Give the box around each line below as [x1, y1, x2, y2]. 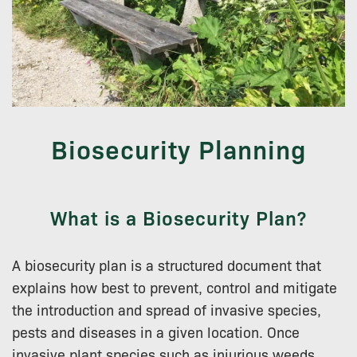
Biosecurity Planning [50, 131, 307, 166]
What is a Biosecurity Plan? [50, 203, 307, 230]
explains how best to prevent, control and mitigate [12, 277, 337, 296]
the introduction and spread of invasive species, [12, 299, 321, 319]
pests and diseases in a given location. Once [12, 321, 300, 341]
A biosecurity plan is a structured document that [12, 254, 321, 274]
